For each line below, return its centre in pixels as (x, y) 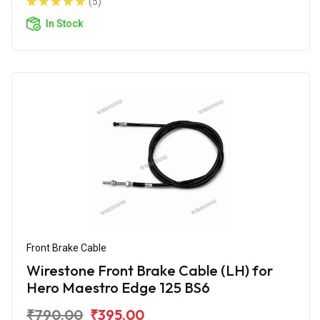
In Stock (64, 23)
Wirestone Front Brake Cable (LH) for (150, 270)
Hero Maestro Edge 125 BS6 (118, 287)
